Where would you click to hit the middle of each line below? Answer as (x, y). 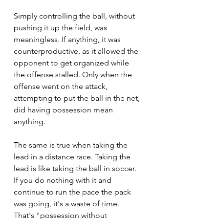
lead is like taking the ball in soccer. (76, 169)
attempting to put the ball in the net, (78, 98)
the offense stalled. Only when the (74, 75)
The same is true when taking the (72, 145)
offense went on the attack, (62, 87)
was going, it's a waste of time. (67, 204)
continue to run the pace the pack (73, 192)
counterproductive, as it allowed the (77, 51)
